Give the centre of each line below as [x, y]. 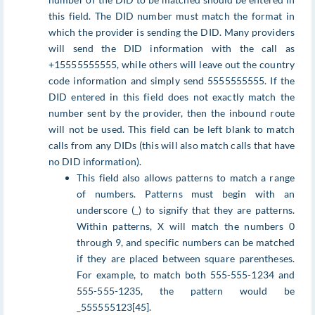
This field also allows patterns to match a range [186, 178]
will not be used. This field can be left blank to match [172, 129]
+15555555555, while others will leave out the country [172, 65]
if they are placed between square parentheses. [186, 259]
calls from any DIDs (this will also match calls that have [172, 146]
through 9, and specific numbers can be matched [186, 243]
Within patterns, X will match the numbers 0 [186, 226]
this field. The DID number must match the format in [172, 16]
